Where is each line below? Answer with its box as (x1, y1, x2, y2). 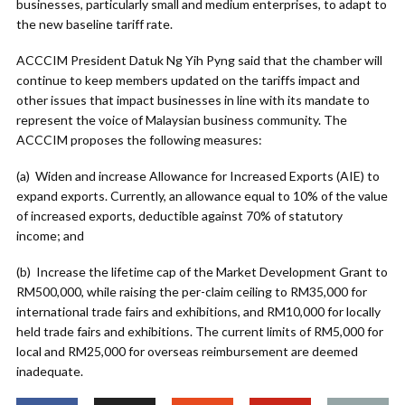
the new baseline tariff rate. (16, 16, 173, 32)
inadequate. (16, 363, 83, 379)
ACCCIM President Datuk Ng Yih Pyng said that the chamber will (16, 52, 382, 68)
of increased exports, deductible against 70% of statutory (16, 208, 343, 223)
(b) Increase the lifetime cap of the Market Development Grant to (16, 264, 388, 279)
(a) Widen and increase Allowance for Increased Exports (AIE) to (16, 168, 380, 184)
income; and (16, 228, 84, 243)
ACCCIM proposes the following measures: (16, 132, 262, 147)
